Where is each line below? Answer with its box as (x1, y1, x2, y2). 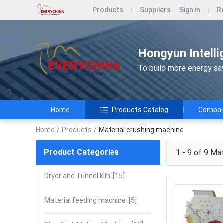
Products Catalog (112, 106, 168, 113)
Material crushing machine (99, 125, 184, 134)
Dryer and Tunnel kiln (44, 172, 110, 180)
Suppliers (140, 6, 171, 14)
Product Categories (44, 147, 119, 157)
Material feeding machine (44, 196, 126, 204)
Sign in (179, 6, 200, 14)
